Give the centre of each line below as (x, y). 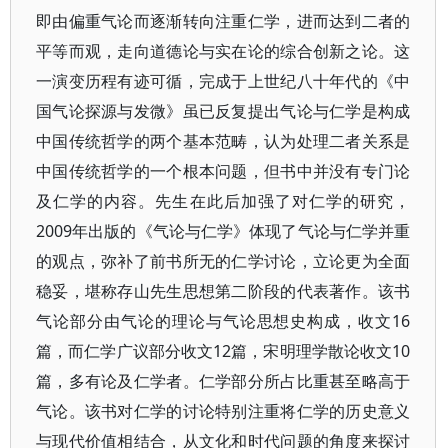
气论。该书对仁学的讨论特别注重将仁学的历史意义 (223, 411)
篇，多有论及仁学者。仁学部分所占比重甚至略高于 (223, 381)
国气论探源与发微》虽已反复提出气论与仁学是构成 (223, 111)
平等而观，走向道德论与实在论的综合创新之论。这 (223, 51)
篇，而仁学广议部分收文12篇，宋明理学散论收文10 (223, 351)
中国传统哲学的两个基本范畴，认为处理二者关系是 (223, 141)
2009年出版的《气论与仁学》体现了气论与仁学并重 (223, 231)
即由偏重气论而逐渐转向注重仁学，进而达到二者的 (223, 21)
